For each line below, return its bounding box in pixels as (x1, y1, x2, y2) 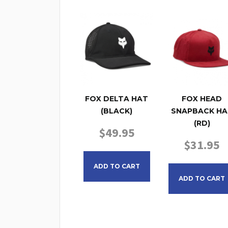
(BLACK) (101, 106, 133, 116)
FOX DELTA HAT (85, 94, 149, 104)
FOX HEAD (182, 94, 222, 104)
